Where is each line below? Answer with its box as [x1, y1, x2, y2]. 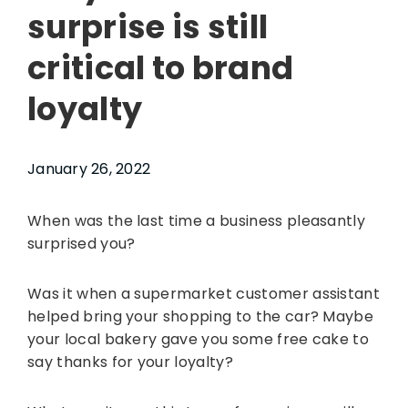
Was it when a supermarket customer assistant [27, 283, 381, 304]
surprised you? [27, 233, 136, 254]
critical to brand [27, 46, 294, 90]
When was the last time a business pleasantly [27, 210, 366, 231]
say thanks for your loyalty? [27, 352, 233, 372]
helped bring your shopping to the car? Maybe [27, 306, 374, 327]
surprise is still [27, 5, 269, 49]
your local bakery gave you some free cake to [27, 329, 370, 350]
